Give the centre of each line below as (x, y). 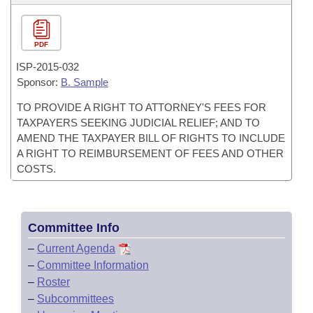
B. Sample (85, 82)
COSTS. (36, 169)
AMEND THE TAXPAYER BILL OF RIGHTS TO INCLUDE (151, 138)
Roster (53, 282)
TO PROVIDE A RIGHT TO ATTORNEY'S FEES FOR (141, 107)
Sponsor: (39, 82)
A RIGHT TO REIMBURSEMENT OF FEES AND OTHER (150, 153)
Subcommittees (75, 299)
